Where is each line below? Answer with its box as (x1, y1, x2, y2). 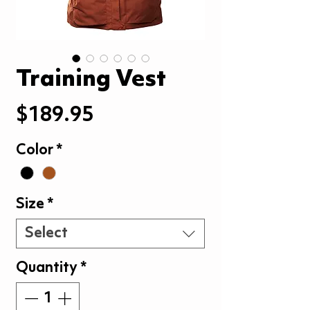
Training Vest (16, 68, 166, 92)
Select (25, 226, 68, 241)
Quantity (16, 261, 77, 276)
